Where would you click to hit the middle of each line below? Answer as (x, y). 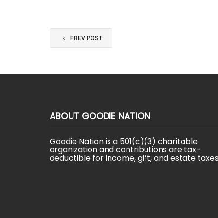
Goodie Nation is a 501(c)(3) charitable (124, 142)
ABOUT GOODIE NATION (100, 116)
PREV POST (85, 39)
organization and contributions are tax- (125, 150)
